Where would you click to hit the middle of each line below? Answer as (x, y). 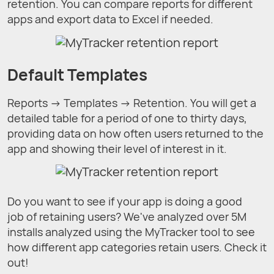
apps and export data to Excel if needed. (110, 19)
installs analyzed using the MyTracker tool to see (131, 232)
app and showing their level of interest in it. (117, 148)
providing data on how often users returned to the (135, 133)
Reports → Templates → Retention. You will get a (132, 102)
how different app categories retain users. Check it (137, 247)
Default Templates (77, 75)
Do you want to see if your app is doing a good (125, 202)
